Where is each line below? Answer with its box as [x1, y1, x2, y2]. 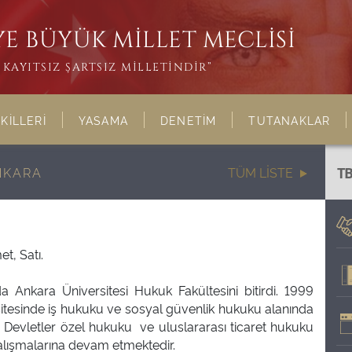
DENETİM [160, 112, 217, 127]
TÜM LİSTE [228, 163, 294, 181]
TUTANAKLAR [248, 112, 331, 127]
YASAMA [78, 112, 129, 127]
